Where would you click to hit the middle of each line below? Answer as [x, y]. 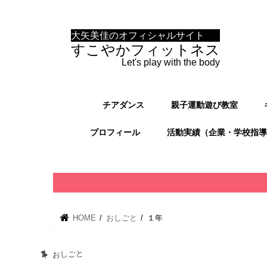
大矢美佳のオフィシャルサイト [138, 35]
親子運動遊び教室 [204, 105]
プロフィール [115, 132]
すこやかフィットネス [145, 49]
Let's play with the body [171, 62]
